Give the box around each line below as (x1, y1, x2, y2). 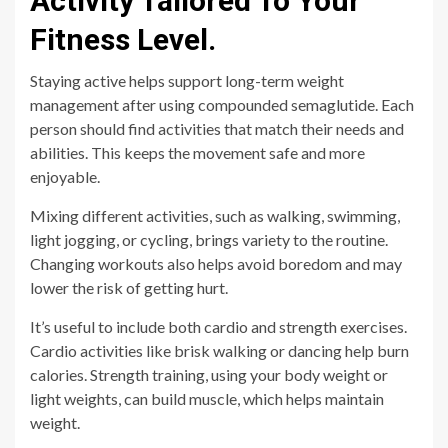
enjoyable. (30, 166, 100, 186)
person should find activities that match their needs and (30, 118, 404, 138)
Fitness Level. (30, 21, 216, 57)
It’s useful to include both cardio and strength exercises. (30, 316, 407, 336)
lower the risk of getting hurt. (30, 277, 228, 297)
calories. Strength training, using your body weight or (30, 364, 388, 384)
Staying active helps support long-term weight (30, 70, 344, 90)
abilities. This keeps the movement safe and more (30, 142, 365, 162)
